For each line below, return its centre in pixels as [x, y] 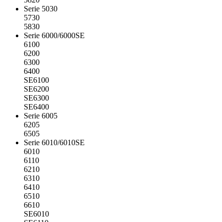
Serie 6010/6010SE [54, 143]
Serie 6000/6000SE [54, 36]
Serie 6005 [41, 116]
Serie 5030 [41, 9]
